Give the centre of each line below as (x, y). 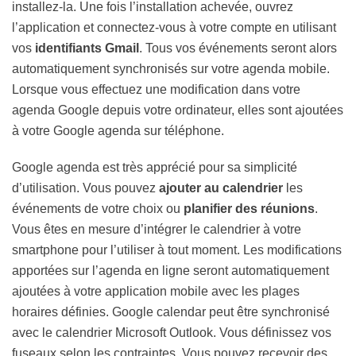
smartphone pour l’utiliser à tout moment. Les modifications (177, 250)
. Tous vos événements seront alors (238, 48)
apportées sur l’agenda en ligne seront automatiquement (170, 270)
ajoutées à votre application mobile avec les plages (156, 291)
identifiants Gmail (87, 48)
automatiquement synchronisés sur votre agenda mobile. (171, 68)
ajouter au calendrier (221, 188)
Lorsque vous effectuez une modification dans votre (156, 89)
